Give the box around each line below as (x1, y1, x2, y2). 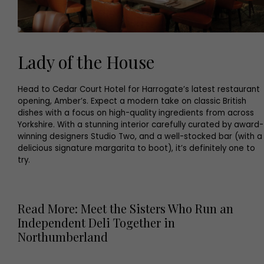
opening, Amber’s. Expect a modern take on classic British (18, 95, 246, 107)
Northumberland (18, 229, 108, 245)
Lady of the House (18, 50, 154, 74)
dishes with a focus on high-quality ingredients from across (18, 107, 254, 119)
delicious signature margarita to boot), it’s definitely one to (18, 143, 255, 154)
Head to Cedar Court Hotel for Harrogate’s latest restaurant (18, 84, 260, 95)
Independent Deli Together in (18, 214, 175, 231)
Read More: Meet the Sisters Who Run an (18, 200, 233, 217)
